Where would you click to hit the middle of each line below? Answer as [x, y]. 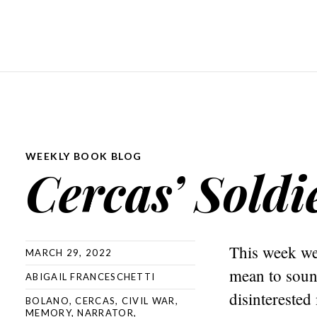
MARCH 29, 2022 [69, 253]
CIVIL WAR [148, 301]
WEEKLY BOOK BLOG [84, 156]
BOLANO [47, 301]
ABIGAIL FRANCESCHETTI [91, 277]
